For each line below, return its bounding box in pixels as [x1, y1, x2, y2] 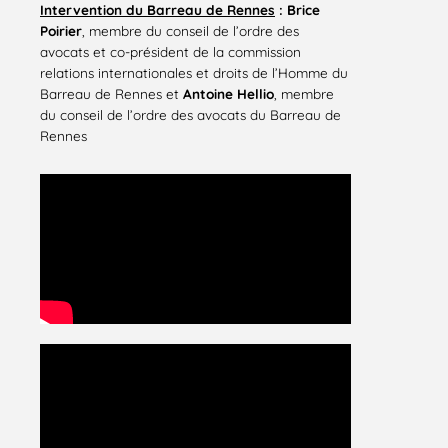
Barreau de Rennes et [40, 85, 183, 103]
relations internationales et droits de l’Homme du [40, 64, 348, 82]
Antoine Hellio [183, 85, 274, 103]
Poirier [40, 22, 82, 40]
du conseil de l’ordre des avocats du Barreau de [40, 106, 341, 124]
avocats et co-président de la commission [40, 43, 301, 61]
